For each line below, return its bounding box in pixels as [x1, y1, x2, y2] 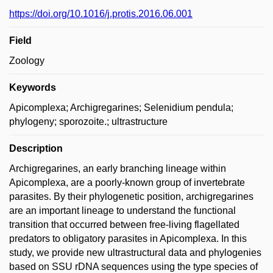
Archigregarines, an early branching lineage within [9, 163, 226, 174]
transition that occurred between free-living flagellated [9, 219, 239, 230]
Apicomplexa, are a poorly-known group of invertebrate [9, 177, 245, 188]
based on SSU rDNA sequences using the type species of [9, 261, 258, 272]
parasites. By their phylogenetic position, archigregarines [9, 191, 253, 202]
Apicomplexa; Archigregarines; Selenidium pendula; [9, 102, 233, 113]
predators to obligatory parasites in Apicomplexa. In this [9, 233, 247, 244]
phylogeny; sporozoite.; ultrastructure [9, 116, 168, 127]
